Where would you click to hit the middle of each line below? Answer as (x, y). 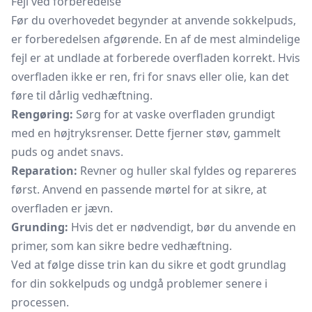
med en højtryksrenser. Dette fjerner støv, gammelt (146, 133)
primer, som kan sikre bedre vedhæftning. (122, 246)
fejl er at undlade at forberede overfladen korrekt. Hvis (156, 58)
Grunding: (40, 227)
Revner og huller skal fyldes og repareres (187, 171)
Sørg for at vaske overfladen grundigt (174, 114)
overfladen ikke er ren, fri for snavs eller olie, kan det (150, 77)
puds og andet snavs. (67, 152)
